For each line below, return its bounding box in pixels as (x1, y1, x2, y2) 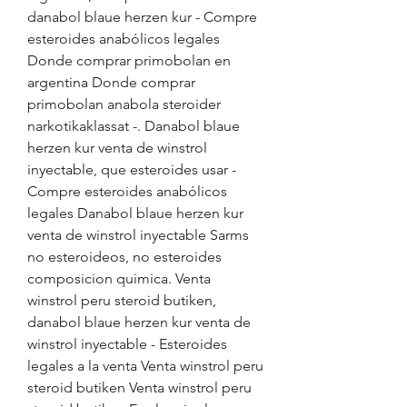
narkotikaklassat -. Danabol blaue (27, 117, 240, 134)
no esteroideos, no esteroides (27, 248, 222, 265)
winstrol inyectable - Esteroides (27, 335, 227, 352)
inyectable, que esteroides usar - (27, 161, 236, 178)
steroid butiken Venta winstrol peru (27, 379, 252, 396)
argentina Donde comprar (27, 74, 195, 91)
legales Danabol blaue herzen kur (27, 204, 243, 222)
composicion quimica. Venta (27, 270, 211, 287)
